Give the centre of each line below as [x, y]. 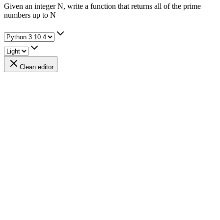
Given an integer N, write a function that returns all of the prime [102, 6]
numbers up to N [30, 15]
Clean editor [37, 67]
